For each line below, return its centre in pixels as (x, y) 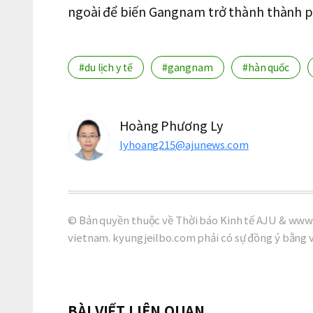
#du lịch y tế (106, 67)
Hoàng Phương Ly (171, 125)
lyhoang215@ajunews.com (184, 144)
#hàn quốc (266, 67)
